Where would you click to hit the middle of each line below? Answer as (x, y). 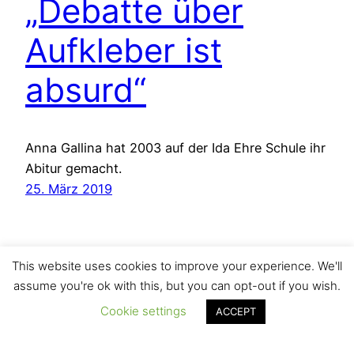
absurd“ (86, 90)
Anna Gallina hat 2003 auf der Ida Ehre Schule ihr (175, 148)
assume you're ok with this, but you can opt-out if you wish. (177, 286)
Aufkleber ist (124, 51)
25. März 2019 (69, 189)
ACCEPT (236, 311)
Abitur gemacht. (73, 169)
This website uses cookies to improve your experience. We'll (177, 266)
